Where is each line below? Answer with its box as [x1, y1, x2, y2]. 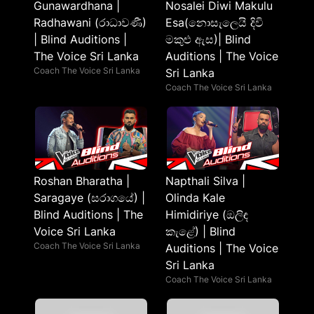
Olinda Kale [165, 191, 225, 205]
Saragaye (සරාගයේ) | [34, 191, 145, 205]
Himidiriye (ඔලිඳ [165, 207, 248, 221]
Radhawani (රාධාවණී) [34, 15, 146, 29]
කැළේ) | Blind [165, 224, 235, 238]
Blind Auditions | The [34, 207, 143, 221]
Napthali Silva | [165, 174, 245, 188]
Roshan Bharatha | [34, 174, 130, 188]
